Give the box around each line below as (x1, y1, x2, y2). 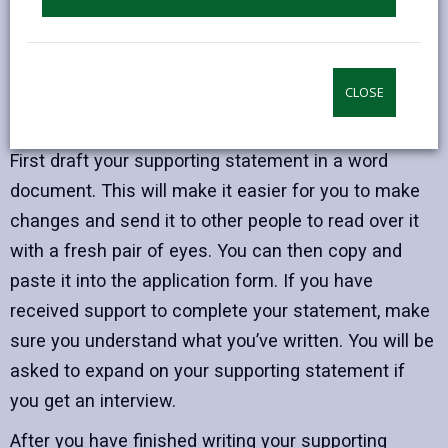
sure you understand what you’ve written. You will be (10, 330, 434, 352)
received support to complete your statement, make (10, 300, 430, 322)
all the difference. (10, 110, 152, 132)
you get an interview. (10, 390, 176, 412)
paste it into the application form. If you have (10, 270, 373, 292)
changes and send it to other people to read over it (10, 210, 419, 232)
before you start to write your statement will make (10, 80, 416, 102)
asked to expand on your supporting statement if (10, 360, 405, 382)
